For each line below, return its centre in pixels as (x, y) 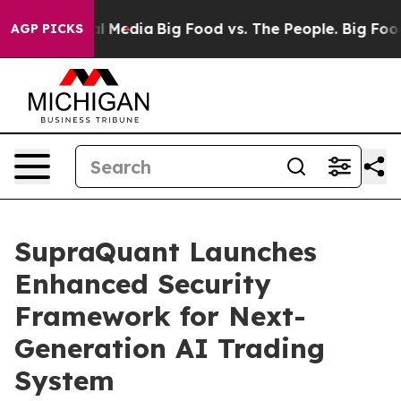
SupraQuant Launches (166, 252)
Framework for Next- (160, 316)
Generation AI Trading (170, 348)
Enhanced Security (143, 284)
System (64, 380)
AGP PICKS (47, 29)
